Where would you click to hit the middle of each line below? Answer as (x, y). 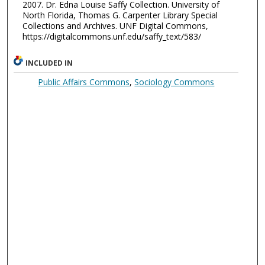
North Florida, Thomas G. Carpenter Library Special (120, 15)
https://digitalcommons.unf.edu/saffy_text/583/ (112, 37)
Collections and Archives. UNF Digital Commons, (115, 26)
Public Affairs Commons (84, 82)
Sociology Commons (174, 82)
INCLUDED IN (49, 63)
